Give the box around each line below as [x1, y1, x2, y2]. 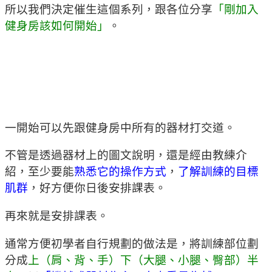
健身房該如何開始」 [5, 19, 109, 33]
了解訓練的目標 [178, 165, 259, 178]
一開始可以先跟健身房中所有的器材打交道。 [5, 121, 236, 134]
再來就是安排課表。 [5, 209, 109, 223]
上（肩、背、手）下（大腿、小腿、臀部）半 [28, 253, 259, 267]
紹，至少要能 [5, 165, 74, 178]
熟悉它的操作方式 [74, 165, 166, 178]
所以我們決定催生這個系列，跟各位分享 [5, 3, 212, 16]
